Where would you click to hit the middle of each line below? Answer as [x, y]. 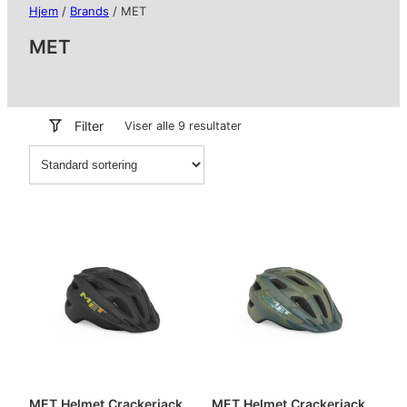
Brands [89, 11]
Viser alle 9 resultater [183, 125]
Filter [89, 125]
